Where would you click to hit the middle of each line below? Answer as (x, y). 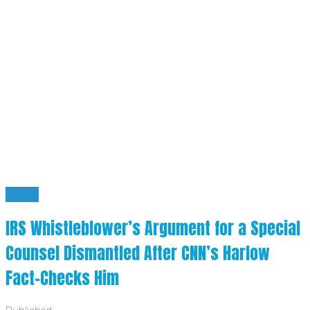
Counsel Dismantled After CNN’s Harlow (138, 254)
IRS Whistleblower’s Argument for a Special (153, 229)
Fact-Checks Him (62, 279)
